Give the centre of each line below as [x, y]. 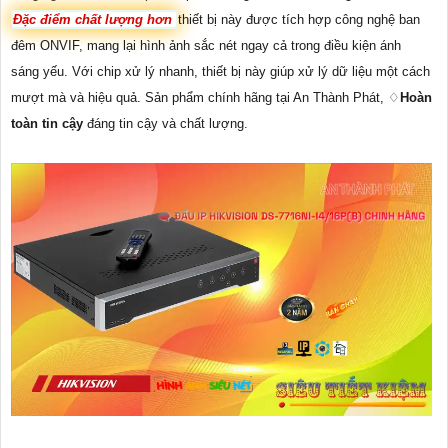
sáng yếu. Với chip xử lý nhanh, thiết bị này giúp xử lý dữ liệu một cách [220, 72]
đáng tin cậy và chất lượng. [165, 124]
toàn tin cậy [47, 124]
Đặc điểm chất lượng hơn [94, 20]
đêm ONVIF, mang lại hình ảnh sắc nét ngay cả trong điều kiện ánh [206, 46]
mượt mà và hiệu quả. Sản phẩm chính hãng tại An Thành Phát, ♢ [205, 98]
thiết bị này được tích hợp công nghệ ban [299, 20]
